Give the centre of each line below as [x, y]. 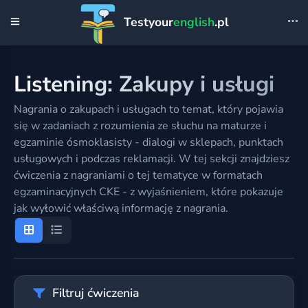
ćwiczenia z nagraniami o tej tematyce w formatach [138, 175]
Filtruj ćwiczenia [96, 293]
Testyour [146, 22]
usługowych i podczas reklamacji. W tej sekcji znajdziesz [152, 159]
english [194, 22]
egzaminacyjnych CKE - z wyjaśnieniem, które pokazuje [148, 192]
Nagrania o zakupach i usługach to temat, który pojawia [148, 109]
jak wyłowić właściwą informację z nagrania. [121, 208]
